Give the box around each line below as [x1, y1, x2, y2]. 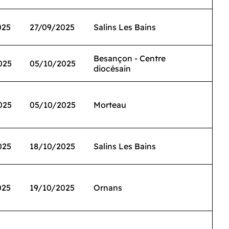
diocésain [94, 63, 131, 74]
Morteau [94, 100, 126, 110]
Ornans [94, 182, 122, 193]
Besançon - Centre [94, 53, 166, 63]
